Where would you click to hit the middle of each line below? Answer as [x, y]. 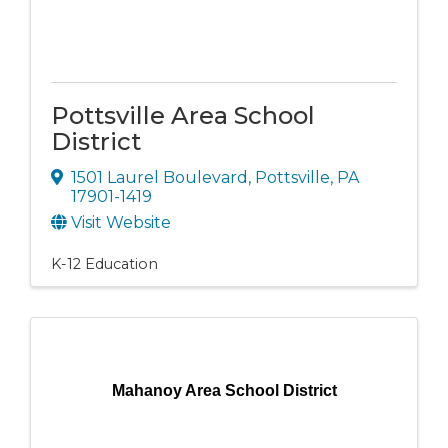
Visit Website [121, 222]
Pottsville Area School [183, 116]
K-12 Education [104, 263]
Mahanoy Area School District [224, 390]
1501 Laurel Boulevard [159, 177]
